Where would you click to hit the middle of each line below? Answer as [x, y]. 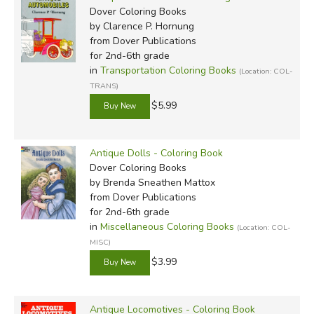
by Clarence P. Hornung [142, 26]
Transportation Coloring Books [168, 70]
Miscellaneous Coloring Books [167, 226]
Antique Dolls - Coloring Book [156, 153]
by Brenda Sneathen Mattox [152, 182]
